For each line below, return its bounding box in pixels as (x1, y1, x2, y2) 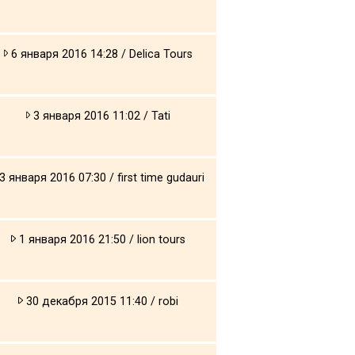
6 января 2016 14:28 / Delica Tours (8, 47, 193, 61)
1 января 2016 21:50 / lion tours (15, 232, 185, 246)
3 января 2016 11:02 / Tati (30, 109, 171, 123)
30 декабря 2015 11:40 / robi (22, 294, 178, 308)
